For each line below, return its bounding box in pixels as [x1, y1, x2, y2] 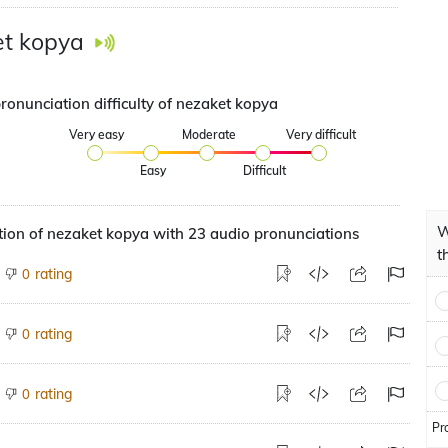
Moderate [181, 127, 236, 142]
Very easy [69, 127, 125, 142]
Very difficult [285, 127, 356, 142]
